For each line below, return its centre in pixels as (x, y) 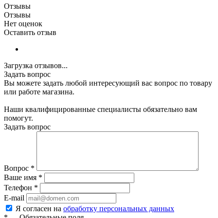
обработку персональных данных (119, 208)
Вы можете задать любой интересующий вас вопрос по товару (108, 83)
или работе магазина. (39, 91)
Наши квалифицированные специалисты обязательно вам (100, 109)
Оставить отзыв (30, 32)
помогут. (18, 118)
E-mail (14, 198)
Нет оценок (23, 23)
